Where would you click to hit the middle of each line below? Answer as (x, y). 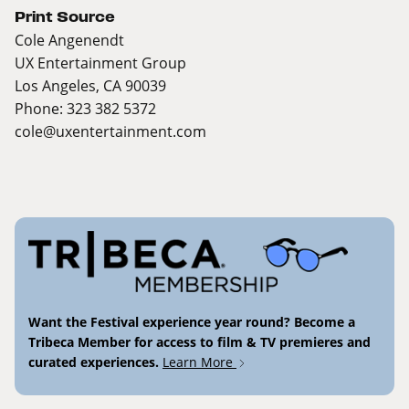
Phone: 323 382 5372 (85, 109)
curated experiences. (95, 362)
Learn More (199, 362)
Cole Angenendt (69, 40)
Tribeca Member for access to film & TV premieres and (199, 341)
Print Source (65, 17)
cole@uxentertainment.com (110, 131)
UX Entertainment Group (100, 63)
